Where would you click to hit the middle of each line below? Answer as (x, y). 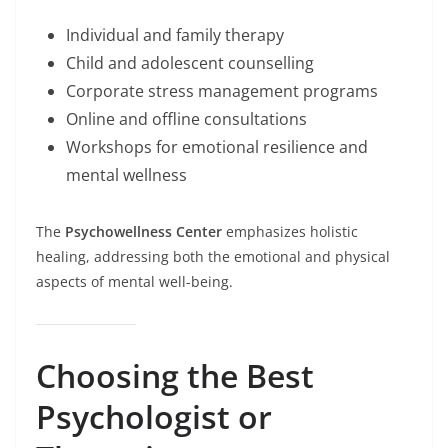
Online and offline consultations (186, 119)
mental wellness (126, 175)
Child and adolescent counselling (190, 63)
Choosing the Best (175, 376)
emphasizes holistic (290, 232)
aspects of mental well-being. (134, 282)
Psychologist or (154, 417)
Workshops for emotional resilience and (217, 147)
